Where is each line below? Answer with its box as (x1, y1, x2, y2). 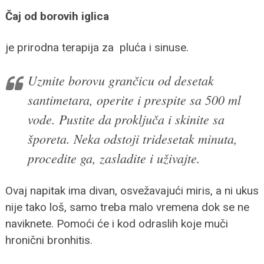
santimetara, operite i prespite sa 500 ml (27, 90, 241, 108)
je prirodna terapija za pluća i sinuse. (5, 40, 189, 54)
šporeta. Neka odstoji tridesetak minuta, (27, 129, 237, 147)
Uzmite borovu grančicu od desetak (27, 71, 214, 89)
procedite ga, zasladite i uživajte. (27, 148, 200, 167)
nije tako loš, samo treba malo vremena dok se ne (5, 200, 249, 214)
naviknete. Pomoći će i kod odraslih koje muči (5, 216, 228, 230)
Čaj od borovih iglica (5, 9, 112, 23)
